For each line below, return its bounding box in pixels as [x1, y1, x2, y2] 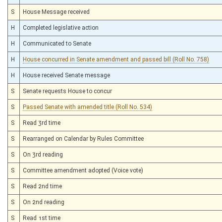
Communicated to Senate [23, 40, 91, 47]
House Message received [23, 8, 90, 15]
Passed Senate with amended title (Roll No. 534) [23, 103, 152, 111]
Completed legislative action [23, 24, 99, 31]
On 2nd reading [23, 198, 64, 206]
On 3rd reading [23, 151, 63, 158]
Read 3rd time [23, 119, 60, 126]
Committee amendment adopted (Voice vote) [23, 166, 143, 174]
